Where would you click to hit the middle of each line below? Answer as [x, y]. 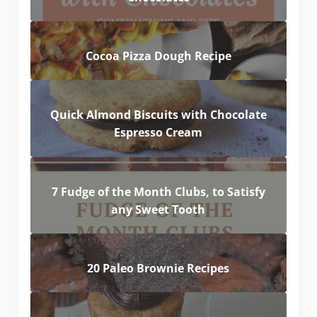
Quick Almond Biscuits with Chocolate [158, 115]
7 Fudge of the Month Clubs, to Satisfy [158, 191]
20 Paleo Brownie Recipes [158, 268]
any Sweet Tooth [158, 209]
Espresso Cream [158, 133]
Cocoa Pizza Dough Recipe [158, 56]
